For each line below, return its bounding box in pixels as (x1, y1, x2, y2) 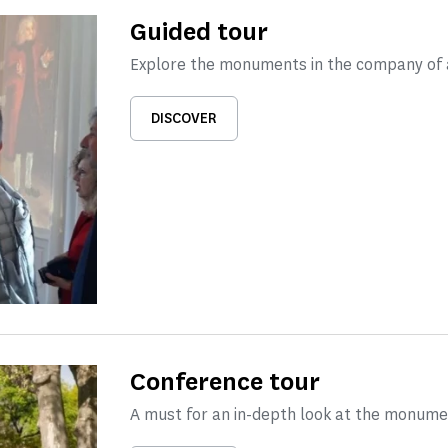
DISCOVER (150, 109, 217, 129)
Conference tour (129, 364, 320, 398)
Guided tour (129, 15, 268, 49)
